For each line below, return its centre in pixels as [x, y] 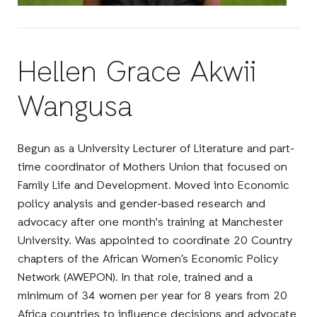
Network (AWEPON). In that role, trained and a [136, 278]
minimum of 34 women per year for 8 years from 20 [153, 296]
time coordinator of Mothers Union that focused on [153, 167]
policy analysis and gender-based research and [142, 204]
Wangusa [75, 108]
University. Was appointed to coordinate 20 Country [155, 241]
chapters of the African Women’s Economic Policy [148, 259]
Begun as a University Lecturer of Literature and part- [156, 149]
